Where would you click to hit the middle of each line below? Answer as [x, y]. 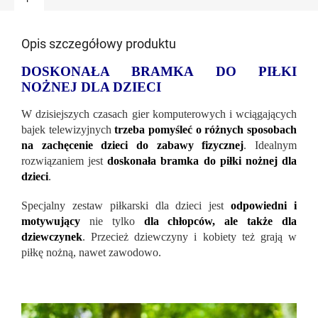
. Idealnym [270, 145]
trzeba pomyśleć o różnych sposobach [206, 129]
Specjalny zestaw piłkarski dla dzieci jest [123, 205]
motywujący [55, 221]
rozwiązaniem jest [65, 160]
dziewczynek [52, 236]
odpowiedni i [264, 205]
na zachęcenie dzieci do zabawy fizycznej [133, 145]
